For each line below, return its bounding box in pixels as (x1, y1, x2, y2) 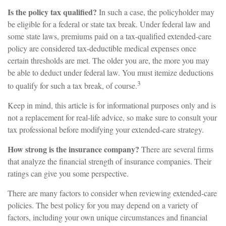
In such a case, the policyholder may (97, 6, 214, 17)
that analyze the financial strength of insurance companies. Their (8, 155, 211, 166)
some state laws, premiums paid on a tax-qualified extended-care (8, 30, 211, 41)
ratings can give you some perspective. (8, 167, 129, 179)
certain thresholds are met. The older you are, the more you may (8, 54, 209, 66)
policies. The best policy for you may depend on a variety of (8, 199, 198, 210)
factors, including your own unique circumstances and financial (8, 211, 207, 222)
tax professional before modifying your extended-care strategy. (8, 124, 204, 135)
